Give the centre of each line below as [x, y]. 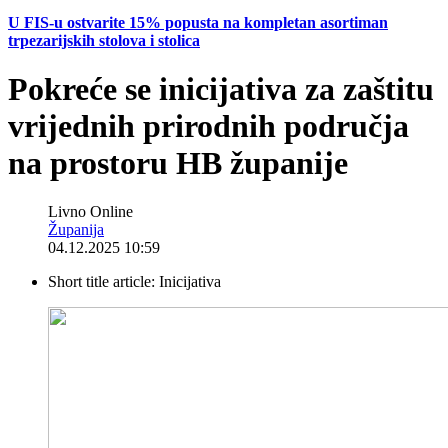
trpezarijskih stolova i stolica [104, 40]
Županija [76, 230]
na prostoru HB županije [178, 163]
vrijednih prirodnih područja [208, 126]
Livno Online [90, 212]
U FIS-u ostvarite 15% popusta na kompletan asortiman [198, 22]
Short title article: [103, 282]
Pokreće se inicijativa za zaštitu [221, 89]
